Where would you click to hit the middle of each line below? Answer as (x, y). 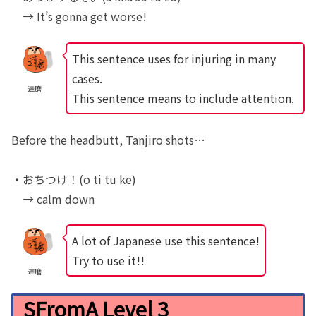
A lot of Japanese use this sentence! (165, 241)
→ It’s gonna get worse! (79, 17)
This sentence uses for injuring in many (174, 58)
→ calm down (53, 199)
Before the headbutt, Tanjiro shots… (108, 140)
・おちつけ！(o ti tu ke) (74, 180)
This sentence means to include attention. (183, 98)
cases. (87, 78)
